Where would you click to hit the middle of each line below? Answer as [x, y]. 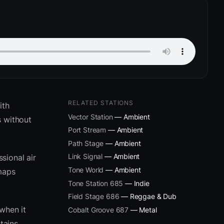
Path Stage [86, 143]
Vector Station [90, 116]
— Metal [143, 209]
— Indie [136, 183]
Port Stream [87, 130]
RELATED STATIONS [101, 102]
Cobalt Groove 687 [98, 209]
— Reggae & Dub [148, 196]
